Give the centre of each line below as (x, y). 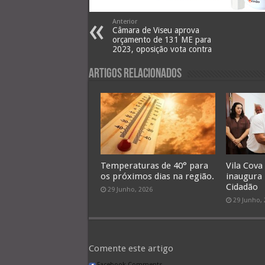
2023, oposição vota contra (162, 49)
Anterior (125, 22)
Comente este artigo (131, 249)
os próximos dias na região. (157, 176)
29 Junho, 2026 (130, 189)
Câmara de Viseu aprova (156, 30)
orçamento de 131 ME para (161, 40)
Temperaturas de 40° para (154, 165)
